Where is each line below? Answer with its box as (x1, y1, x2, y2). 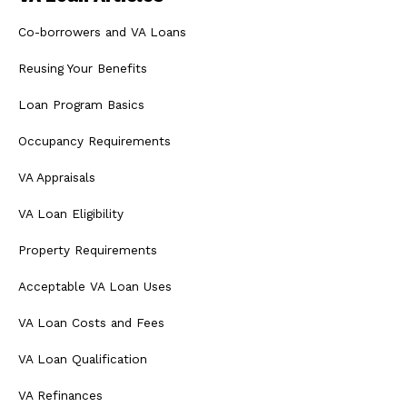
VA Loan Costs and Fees (18, 315, 164, 331)
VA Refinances (18, 388, 103, 403)
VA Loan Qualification (18, 352, 147, 367)
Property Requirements (18, 243, 157, 258)
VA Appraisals (18, 170, 95, 185)
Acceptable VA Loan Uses (18, 279, 172, 294)
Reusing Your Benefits (18, 61, 147, 76)
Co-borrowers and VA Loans (18, 25, 186, 40)
